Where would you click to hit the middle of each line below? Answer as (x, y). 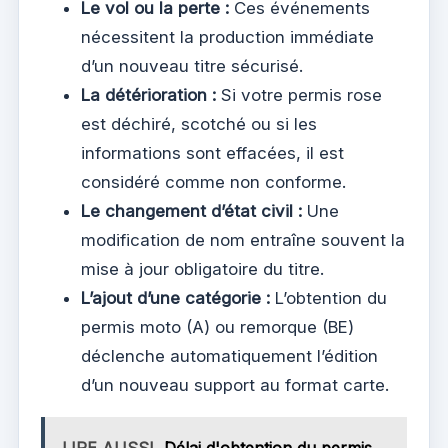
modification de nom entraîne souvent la (243, 240)
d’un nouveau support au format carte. (235, 385)
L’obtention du (328, 298)
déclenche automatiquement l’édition (229, 356)
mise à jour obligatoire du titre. (202, 269)
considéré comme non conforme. (213, 182)
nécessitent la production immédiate (227, 37)
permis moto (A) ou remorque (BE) (217, 327)
